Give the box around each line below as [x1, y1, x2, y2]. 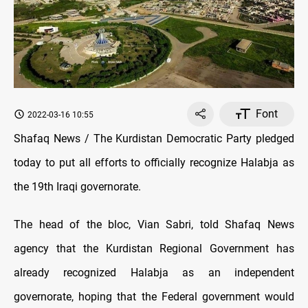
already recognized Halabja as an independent [14, 265, 294, 279]
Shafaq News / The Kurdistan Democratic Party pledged [14, 131, 294, 145]
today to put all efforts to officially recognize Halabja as [14, 155, 294, 169]
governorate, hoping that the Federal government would [14, 289, 294, 303]
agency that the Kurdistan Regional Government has [14, 241, 294, 255]
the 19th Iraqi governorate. [14, 179, 141, 193]
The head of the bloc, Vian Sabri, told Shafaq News [14, 217, 294, 231]
